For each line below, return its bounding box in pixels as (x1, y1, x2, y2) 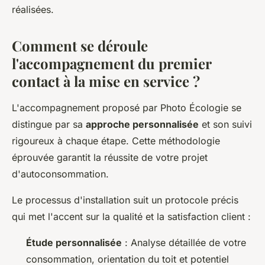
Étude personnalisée (26, 237, 122, 248)
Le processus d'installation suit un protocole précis (12, 194, 238, 206)
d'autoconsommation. (12, 168, 109, 180)
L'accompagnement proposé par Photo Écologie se (12, 102, 241, 114)
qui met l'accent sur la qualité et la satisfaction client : (12, 211, 251, 222)
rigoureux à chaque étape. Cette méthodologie (12, 135, 220, 147)
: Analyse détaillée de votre (122, 237, 246, 248)
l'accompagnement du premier (12, 54, 211, 73)
